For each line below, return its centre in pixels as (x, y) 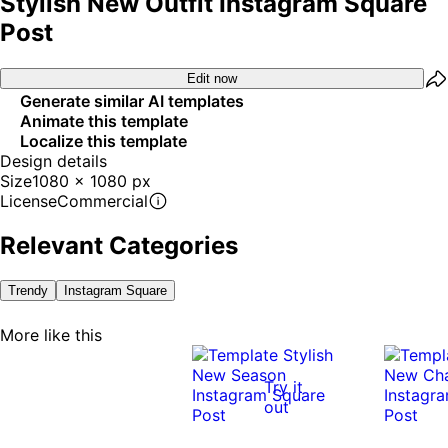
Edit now (212, 79)
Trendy (28, 290)
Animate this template (104, 120)
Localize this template (103, 140)
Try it (283, 386)
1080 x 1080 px (91, 180)
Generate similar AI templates (132, 100)
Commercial (102, 200)
